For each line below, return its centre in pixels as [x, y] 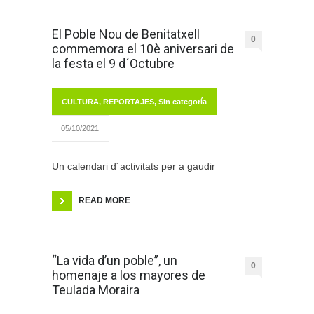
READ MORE [104, 201]
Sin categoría [183, 102]
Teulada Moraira [96, 290]
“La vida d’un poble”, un [115, 261]
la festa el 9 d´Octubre [113, 64]
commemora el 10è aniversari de [143, 49]
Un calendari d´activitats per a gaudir [134, 166]
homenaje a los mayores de [129, 275]
